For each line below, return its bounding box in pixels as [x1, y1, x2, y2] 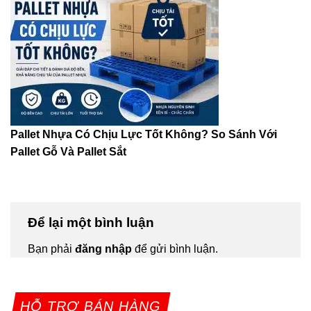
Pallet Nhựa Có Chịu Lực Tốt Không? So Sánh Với [10, 128, 277, 140]
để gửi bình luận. [132, 242, 218, 255]
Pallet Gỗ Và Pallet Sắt [10, 145, 126, 158]
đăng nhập [75, 242, 132, 255]
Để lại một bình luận [28, 215, 158, 230]
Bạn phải [28, 242, 75, 255]
